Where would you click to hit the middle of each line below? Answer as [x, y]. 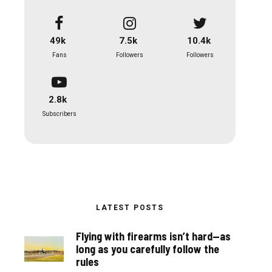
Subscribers [59, 114]
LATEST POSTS [130, 207]
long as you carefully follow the [148, 249]
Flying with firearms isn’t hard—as [153, 236]
